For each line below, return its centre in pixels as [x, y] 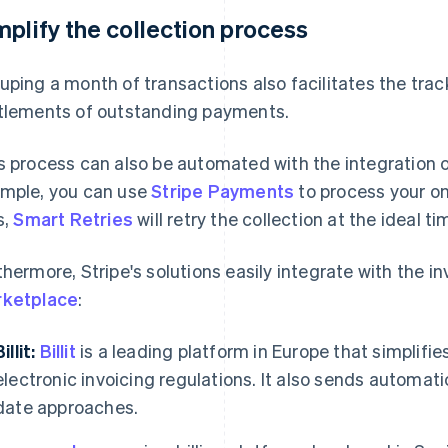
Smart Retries [73, 219]
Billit [57, 351]
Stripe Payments [223, 191]
